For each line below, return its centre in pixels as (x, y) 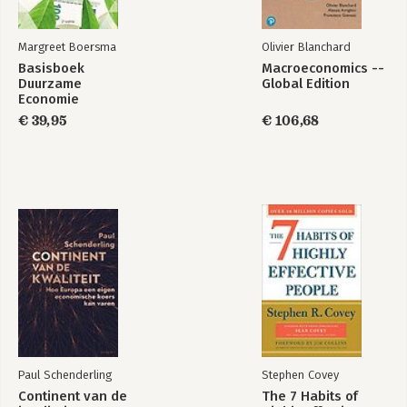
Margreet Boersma (67, 46)
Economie (49, 99)
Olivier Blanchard (306, 46)
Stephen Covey (300, 374)
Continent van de (73, 396)
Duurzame (50, 83)
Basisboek (51, 68)
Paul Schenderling (65, 374)
